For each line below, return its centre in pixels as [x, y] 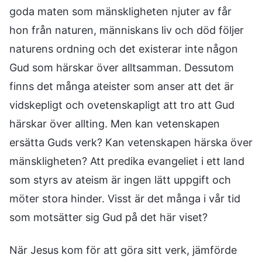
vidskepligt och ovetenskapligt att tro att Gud [122, 105]
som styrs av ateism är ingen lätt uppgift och [120, 180]
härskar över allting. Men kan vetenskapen [115, 124]
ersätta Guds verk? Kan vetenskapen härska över [131, 142]
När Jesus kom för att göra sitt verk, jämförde [123, 250]
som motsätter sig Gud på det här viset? [108, 217]
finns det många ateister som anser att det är [122, 86]
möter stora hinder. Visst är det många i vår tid [125, 199]
